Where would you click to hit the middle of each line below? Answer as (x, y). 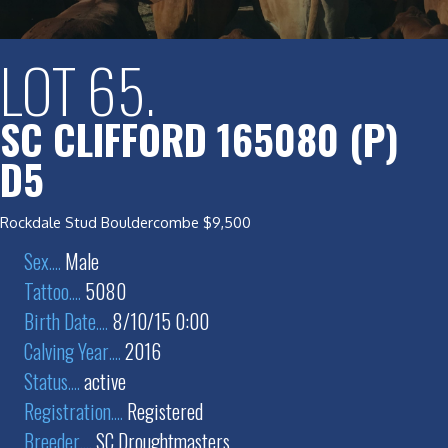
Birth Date (60, 320)
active (103, 380)
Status (46, 380)
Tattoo (46, 290)
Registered (163, 410)
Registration (67, 410)
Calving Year (66, 350)
